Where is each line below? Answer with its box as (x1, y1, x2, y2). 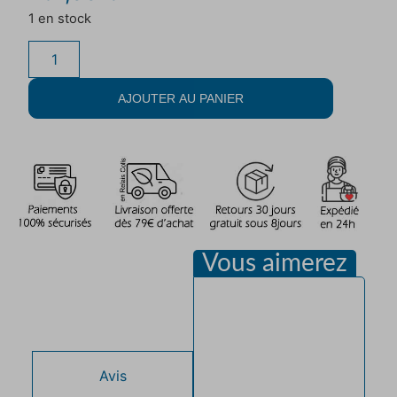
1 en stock (28, 10, 92, 27)
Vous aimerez (202, 251, 348, 276)
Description (74, 292, 152, 310)
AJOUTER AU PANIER (118, 91, 245, 106)
